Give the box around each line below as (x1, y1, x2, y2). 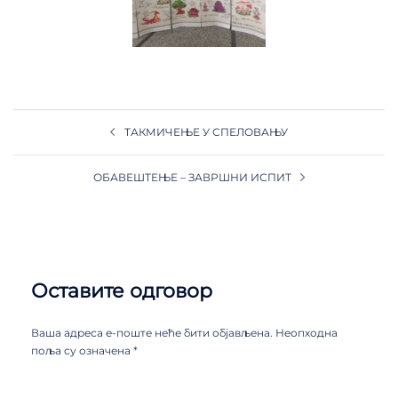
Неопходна (275, 325, 338, 339)
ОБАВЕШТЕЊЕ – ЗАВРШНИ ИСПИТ (92, 170, 291, 184)
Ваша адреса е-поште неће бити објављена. (31, 325, 273, 339)
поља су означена (31, 343, 133, 357)
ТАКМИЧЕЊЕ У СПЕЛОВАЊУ (124, 124, 288, 139)
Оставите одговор (31, 278, 212, 303)
